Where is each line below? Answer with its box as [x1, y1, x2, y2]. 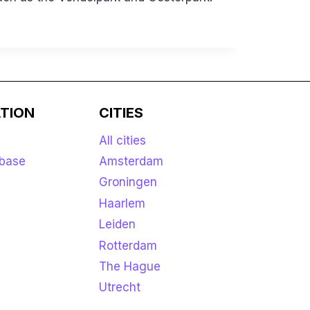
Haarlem [99, 196, 146, 210]
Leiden [99, 217, 136, 232]
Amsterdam [99, 154, 164, 169]
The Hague [99, 259, 161, 273]
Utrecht [99, 280, 141, 295]
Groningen [99, 175, 158, 190]
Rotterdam [99, 238, 158, 253]
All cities [99, 133, 147, 147]
